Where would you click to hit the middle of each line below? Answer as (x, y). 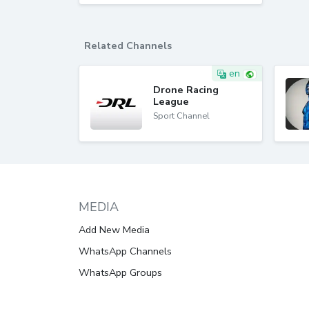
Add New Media (114, 230)
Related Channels (128, 46)
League (171, 101)
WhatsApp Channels (125, 251)
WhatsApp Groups (120, 272)
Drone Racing (186, 89)
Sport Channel (181, 115)
